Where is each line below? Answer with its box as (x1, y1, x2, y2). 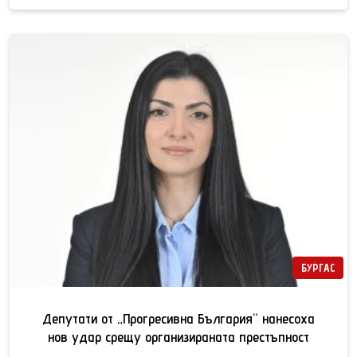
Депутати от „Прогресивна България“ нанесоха (42, 310, 315, 328)
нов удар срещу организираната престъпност (48, 328, 309, 346)
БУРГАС (301, 261, 335, 275)
